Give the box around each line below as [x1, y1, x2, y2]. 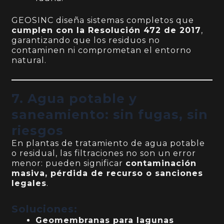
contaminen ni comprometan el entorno [11, 45, 192, 55]
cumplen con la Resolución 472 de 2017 [11, 25, 201, 35]
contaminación [125, 158, 197, 168]
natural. [11, 55, 47, 65]
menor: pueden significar [11, 158, 126, 168]
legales [11, 178, 47, 188]
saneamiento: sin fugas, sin [11, 107, 208, 122]
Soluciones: [11, 203, 78, 215]
